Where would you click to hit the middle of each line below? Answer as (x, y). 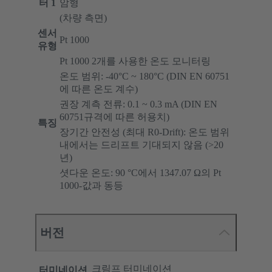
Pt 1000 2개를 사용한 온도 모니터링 (135, 61)
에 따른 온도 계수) (99, 89)
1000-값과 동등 (91, 186)
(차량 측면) (83, 18)
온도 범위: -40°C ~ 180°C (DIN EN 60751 (144, 76)
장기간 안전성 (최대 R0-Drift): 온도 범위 (144, 132)
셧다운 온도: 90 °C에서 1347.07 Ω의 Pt (140, 173)
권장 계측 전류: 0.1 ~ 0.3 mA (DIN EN (138, 104)
